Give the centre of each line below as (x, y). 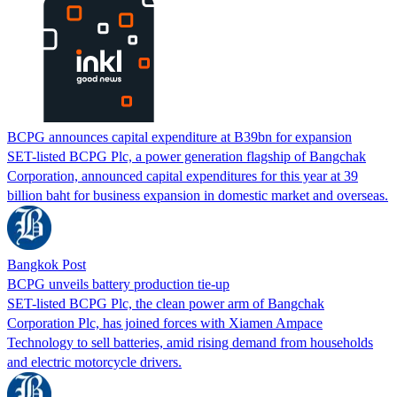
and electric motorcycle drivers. (94, 362)
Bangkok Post (47, 264)
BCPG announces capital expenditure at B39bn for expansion (179, 136)
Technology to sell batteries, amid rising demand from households (190, 342)
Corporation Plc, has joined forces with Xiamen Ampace (165, 323)
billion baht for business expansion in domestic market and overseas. (198, 195)
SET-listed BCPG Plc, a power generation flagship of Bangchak (187, 156)
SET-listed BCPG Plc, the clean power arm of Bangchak (166, 303)
